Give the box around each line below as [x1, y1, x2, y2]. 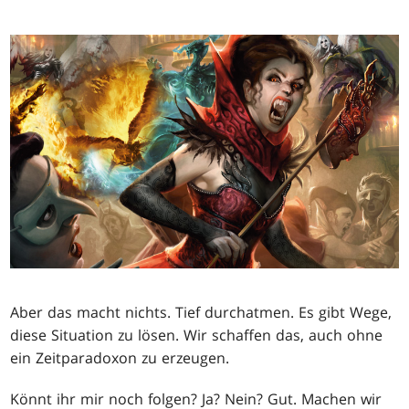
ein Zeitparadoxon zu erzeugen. [10, 347, 230, 368]
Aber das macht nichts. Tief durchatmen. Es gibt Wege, [10, 301, 393, 322]
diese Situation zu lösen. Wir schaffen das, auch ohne [10, 324, 383, 345]
